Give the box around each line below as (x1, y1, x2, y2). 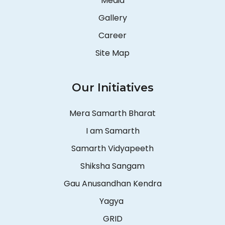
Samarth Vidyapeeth (71, 143, 154, 155)
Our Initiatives (71, 81, 154, 95)
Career (98, 30, 127, 42)
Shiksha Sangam (80, 160, 145, 172)
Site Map (95, 47, 130, 59)
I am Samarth (85, 125, 140, 137)
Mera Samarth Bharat (69, 107, 156, 120)
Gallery (98, 12, 127, 24)
